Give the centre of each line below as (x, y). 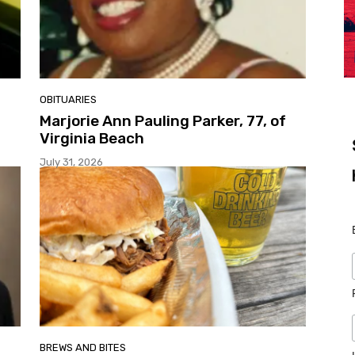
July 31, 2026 (71, 162)
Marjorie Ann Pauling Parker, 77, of (163, 121)
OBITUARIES (68, 100)
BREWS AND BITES (83, 347)
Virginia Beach (92, 139)
